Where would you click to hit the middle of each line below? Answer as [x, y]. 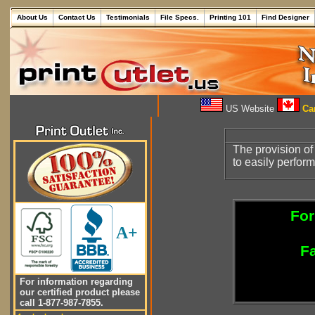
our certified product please [78, 292]
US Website [250, 109]
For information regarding [75, 282]
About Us [32, 17]
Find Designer [285, 17]
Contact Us [77, 17]
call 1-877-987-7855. [60, 303]
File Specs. [180, 17]
